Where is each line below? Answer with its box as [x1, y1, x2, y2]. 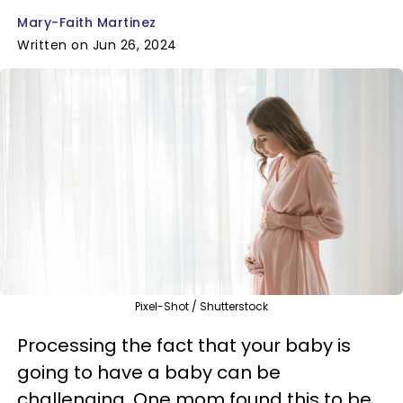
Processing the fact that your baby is [17, 333, 351, 358]
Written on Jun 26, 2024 [17, 36, 177, 54]
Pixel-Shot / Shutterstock [135, 299, 268, 314]
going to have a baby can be [17, 360, 281, 385]
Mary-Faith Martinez [17, 13, 157, 31]
